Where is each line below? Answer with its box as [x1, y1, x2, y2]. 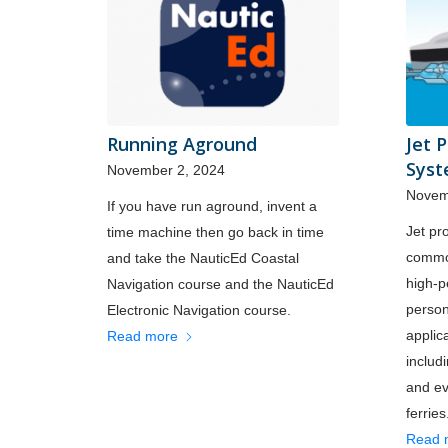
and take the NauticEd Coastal [107, 250, 299, 267]
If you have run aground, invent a [107, 198, 317, 215]
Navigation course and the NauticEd [107, 276, 334, 293]
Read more [107, 328, 178, 345]
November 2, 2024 [107, 162, 225, 179]
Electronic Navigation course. [107, 302, 291, 319]
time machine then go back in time [107, 224, 324, 241]
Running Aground [107, 132, 257, 157]
